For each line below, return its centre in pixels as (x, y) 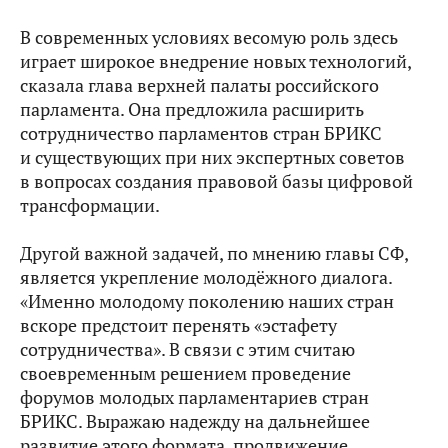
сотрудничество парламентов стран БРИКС (201, 133)
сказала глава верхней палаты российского (199, 85)
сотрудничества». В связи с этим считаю (187, 349)
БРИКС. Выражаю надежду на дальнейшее (195, 421)
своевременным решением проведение (185, 373)
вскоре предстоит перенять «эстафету (178, 325)
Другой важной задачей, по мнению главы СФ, (214, 253)
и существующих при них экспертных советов (212, 157)
